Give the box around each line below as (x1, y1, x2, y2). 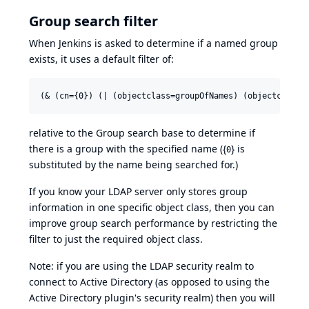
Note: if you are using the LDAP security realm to (29, 259, 254, 273)
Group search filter (29, 12, 158, 31)
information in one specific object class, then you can (29, 201, 275, 215)
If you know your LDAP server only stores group (29, 185, 248, 199)
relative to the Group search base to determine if (29, 126, 255, 140)
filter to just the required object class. (29, 232, 203, 246)
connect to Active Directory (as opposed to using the (29, 275, 270, 289)
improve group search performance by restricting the (29, 217, 277, 230)
